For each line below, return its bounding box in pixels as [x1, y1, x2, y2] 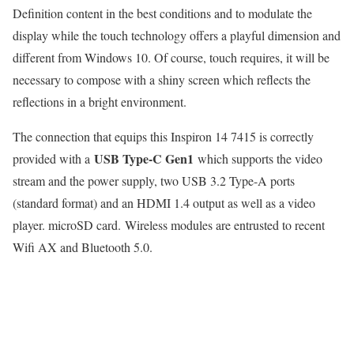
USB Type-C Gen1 [94, 149, 194, 168]
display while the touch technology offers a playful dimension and [13, 27, 341, 44]
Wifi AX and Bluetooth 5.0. [13, 239, 153, 256]
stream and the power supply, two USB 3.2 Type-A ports [13, 172, 295, 190]
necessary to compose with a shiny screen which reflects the [13, 71, 311, 88]
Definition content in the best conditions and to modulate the [13, 5, 312, 22]
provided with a [13, 150, 94, 168]
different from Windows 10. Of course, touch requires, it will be [13, 49, 330, 66]
